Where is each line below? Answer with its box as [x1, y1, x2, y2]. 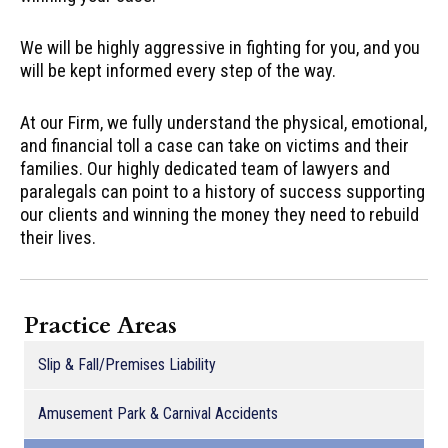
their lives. [20, 227, 96, 249]
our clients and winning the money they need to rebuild [20, 204, 419, 226]
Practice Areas [24, 308, 177, 342]
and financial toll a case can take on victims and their [20, 135, 409, 157]
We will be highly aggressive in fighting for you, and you [20, 37, 420, 59]
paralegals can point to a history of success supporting [20, 181, 425, 203]
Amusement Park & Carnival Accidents [38, 403, 278, 423]
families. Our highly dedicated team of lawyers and [20, 158, 390, 180]
